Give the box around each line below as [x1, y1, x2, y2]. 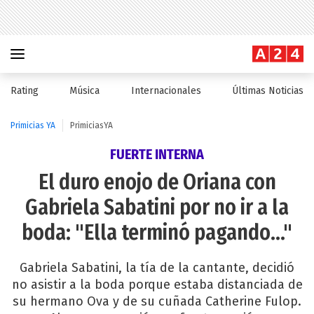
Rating [11, 85, 39, 97]
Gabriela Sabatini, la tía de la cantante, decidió [20, 260, 294, 275]
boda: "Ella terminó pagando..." [22, 220, 292, 245]
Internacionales [130, 85, 201, 97]
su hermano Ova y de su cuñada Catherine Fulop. [13, 294, 301, 309]
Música [69, 85, 100, 97]
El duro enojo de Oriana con [38, 170, 276, 195]
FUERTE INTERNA [110, 146, 204, 163]
